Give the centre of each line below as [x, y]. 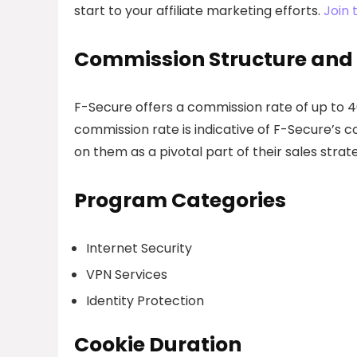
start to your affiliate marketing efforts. [199, 11]
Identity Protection [145, 301]
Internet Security [139, 249]
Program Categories [180, 201]
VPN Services [127, 275]
